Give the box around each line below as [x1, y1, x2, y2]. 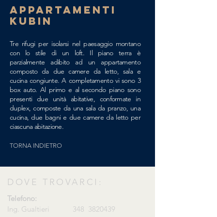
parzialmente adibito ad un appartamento [10, 58, 140, 66]
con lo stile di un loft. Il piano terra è [10, 48, 140, 57]
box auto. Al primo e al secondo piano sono [10, 85, 140, 94]
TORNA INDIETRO [10, 142, 62, 149]
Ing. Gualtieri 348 [7, 204, 88, 214]
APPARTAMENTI [10, 3, 116, 16]
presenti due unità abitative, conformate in [10, 94, 140, 103]
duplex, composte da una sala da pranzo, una [10, 104, 140, 112]
